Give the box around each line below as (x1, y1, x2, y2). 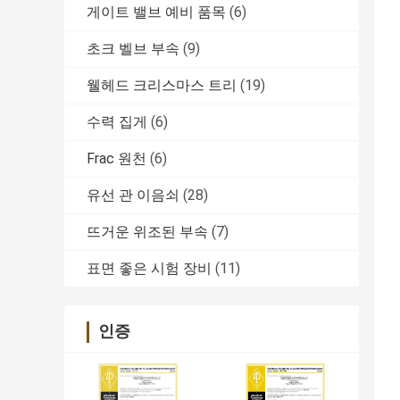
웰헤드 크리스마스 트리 (87, 77, 237, 95)
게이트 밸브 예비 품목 (87, 4, 226, 21)
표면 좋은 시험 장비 (87, 260, 212, 278)
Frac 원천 (87, 150, 146, 168)
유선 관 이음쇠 (87, 187, 179, 204)
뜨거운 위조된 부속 (87, 223, 208, 241)
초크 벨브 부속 (87, 40, 179, 58)
